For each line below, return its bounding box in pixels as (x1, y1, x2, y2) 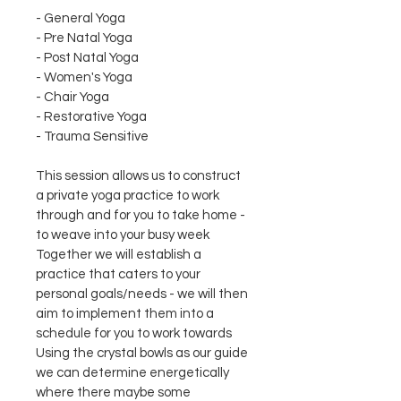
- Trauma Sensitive (36, 130, 149, 143)
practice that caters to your (36, 268, 203, 281)
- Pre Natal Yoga (36, 31, 132, 45)
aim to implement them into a (36, 307, 217, 320)
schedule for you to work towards (36, 327, 235, 340)
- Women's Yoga (36, 71, 132, 84)
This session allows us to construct (36, 169, 243, 183)
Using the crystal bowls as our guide (36, 346, 251, 360)
